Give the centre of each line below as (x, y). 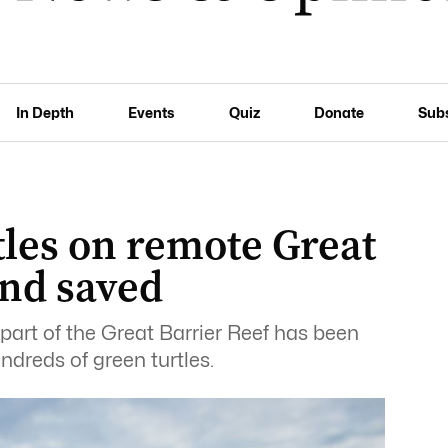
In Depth (45, 112)
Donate (338, 112)
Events (151, 112)
